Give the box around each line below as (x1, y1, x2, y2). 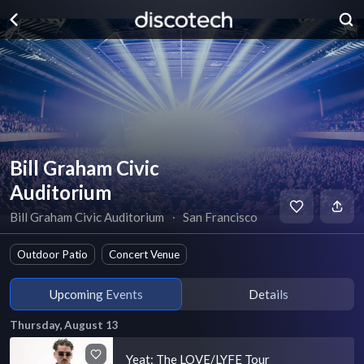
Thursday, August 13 (10, 318, 119, 331)
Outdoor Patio (17, 248, 88, 261)
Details (248, 286, 288, 301)
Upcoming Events (49, 286, 143, 301)
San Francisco (183, 210, 258, 224)
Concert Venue (109, 248, 180, 261)
